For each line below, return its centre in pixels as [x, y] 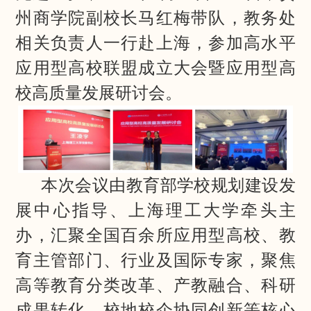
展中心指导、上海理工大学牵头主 [155, 210]
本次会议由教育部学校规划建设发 [168, 185]
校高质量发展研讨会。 [99, 93]
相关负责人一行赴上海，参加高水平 [155, 43]
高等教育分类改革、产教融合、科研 [155, 285]
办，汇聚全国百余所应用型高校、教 [155, 235]
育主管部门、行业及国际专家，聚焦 [155, 260]
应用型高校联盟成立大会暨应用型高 [155, 68]
